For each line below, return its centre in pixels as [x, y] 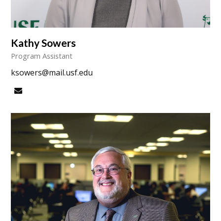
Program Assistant [42, 56]
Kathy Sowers [44, 43]
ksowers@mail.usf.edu [52, 73]
